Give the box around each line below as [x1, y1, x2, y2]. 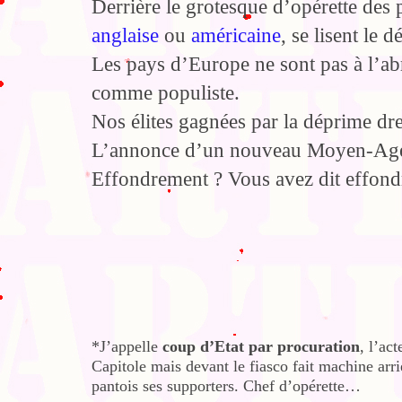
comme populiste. [92, 82, 245, 105]
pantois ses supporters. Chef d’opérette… [92, 377, 361, 396]
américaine [191, 24, 281, 48]
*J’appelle [92, 337, 162, 356]
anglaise [92, 24, 159, 48]
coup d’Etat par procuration [162, 337, 360, 356]
